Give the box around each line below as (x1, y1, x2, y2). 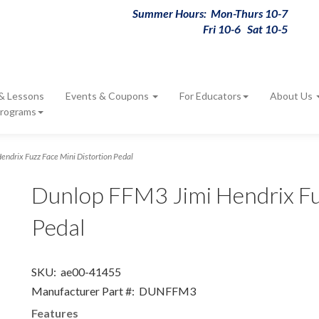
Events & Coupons (66, 90, 151, 102)
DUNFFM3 (135, 284, 196, 298)
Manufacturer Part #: (31, 284, 135, 298)
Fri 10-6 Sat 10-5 (203, 22, 288, 36)
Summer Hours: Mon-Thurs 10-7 (132, 6, 288, 20)
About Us (270, 90, 315, 102)
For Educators (179, 90, 241, 102)
